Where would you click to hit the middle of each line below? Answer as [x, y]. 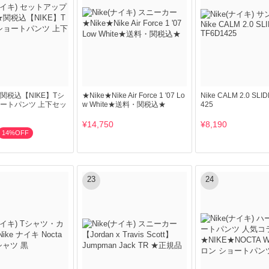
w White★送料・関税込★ [124, 104]
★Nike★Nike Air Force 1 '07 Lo [133, 95]
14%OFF [15, 132]
